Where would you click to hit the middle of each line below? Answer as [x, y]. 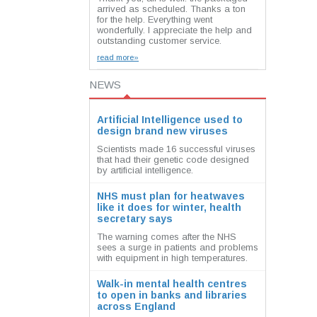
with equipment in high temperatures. [172, 258]
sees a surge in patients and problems [178, 247]
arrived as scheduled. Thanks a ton [171, 9]
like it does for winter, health [169, 207]
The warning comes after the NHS [167, 237]
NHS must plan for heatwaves [171, 196]
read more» [118, 57]
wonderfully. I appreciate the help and [174, 30]
